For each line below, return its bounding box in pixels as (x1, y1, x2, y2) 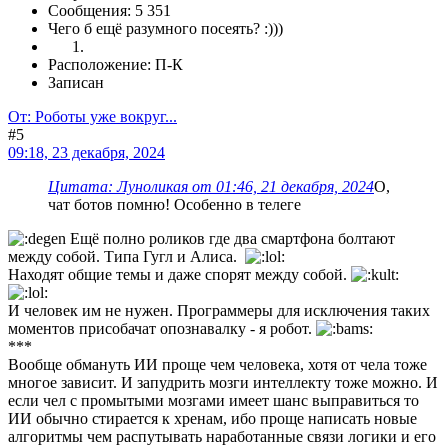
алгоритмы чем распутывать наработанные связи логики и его (8, 427, 436, 445)
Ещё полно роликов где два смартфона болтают (66, 229, 395, 247)
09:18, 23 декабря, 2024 (8, 143, 165, 161)
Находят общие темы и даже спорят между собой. (8, 265, 351, 283)
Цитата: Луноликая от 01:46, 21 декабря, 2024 (48, 177, 374, 195)
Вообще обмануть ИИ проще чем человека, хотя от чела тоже (8, 355, 427, 373)
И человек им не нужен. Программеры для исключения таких (8, 301, 430, 319)
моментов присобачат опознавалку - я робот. (8, 319, 316, 337)
